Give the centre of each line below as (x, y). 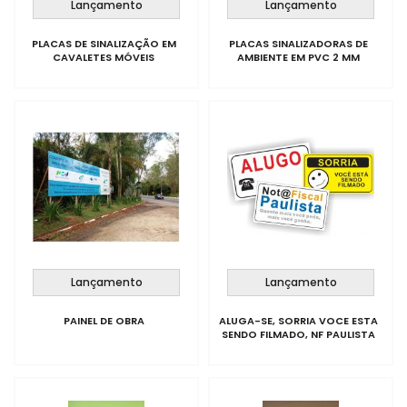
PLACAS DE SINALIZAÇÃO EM (104, 44)
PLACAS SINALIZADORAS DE (298, 44)
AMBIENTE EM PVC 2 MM (298, 57)
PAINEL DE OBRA (104, 321)
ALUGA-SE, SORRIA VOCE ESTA (298, 321)
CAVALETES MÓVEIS (104, 57)
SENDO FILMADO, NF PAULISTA (298, 334)
